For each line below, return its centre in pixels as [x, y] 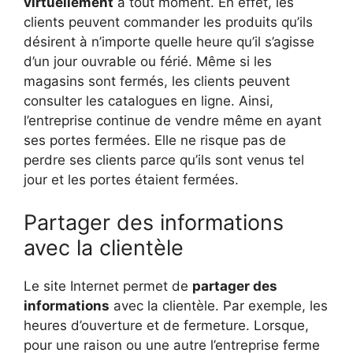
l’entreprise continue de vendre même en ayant [173, 121]
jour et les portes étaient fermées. [133, 180]
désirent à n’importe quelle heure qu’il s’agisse [169, 42]
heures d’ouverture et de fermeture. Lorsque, [166, 325]
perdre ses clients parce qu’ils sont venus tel [164, 160]
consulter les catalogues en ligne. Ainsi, [149, 101]
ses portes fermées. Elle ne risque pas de [155, 141]
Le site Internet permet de [108, 286]
